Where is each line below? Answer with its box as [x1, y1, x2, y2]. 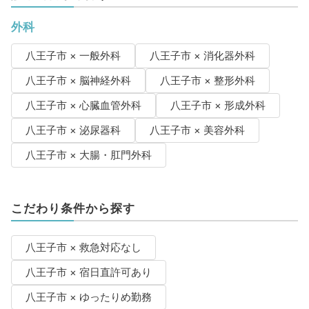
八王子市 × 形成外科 [170, 99, 266, 112]
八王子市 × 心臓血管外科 [25, 99, 141, 112]
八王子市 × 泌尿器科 [25, 124, 121, 137]
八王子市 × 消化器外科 [149, 50, 255, 63]
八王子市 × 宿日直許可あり [25, 266, 152, 279]
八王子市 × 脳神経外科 [25, 74, 131, 88]
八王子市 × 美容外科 [149, 124, 245, 137]
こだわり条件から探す [10, 201, 135, 216]
